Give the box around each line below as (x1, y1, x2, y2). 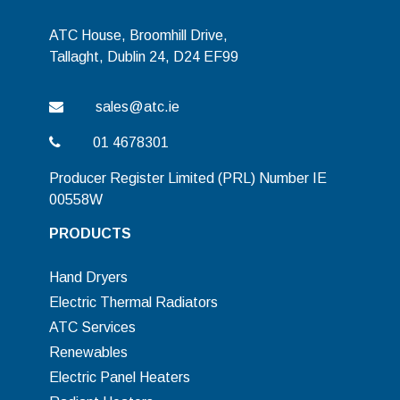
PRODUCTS (49, 226, 132, 241)
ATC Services (49, 320, 137, 335)
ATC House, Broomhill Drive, (49, 28, 229, 43)
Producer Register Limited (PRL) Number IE (49, 171, 328, 186)
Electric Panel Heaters (49, 370, 191, 385)
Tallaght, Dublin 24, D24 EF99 (49, 49, 239, 64)
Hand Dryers (49, 270, 129, 285)
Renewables (49, 345, 129, 360)
